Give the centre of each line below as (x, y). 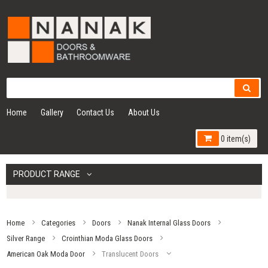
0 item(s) (234, 138)
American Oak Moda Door (46, 254)
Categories (59, 223)
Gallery (52, 112)
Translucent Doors (130, 254)
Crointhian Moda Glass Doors (107, 238)
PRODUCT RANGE (48, 174)
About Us (144, 112)
